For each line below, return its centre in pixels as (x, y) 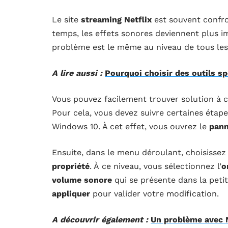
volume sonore (82, 180)
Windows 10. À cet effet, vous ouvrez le (131, 127)
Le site (66, 20)
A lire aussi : (77, 73)
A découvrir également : (100, 220)
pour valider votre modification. (154, 194)
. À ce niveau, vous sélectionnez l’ (155, 166)
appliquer (71, 194)
